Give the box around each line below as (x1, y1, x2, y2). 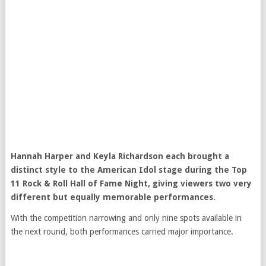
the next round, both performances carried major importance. (10, 227, 233, 236)
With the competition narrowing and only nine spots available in (10, 213, 242, 223)
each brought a (163, 151, 229, 161)
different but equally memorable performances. (10, 192, 216, 202)
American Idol (97, 165, 156, 175)
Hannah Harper (10, 151, 73, 161)
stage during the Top (156, 165, 247, 175)
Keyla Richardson (93, 151, 163, 161)
